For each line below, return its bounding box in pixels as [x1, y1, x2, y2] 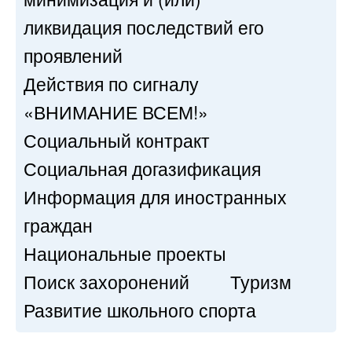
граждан [24, 211, 93, 238]
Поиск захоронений [24, 268, 189, 295]
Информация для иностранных [24, 183, 287, 210]
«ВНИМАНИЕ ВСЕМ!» [24, 98, 208, 125]
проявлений [24, 42, 123, 68]
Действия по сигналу [24, 70, 199, 97]
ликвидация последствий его [24, 13, 264, 40]
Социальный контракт [24, 126, 210, 153]
